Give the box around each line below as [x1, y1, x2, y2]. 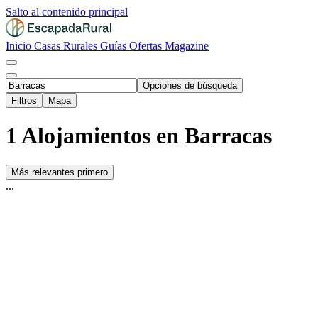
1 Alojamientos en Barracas [6, 123, 272, 149]
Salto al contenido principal [6, 6, 128, 18]
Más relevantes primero [11, 166, 108, 177]
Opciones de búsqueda [143, 80, 237, 91]
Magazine [165, 40, 209, 52]
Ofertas [129, 40, 165, 52]
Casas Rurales [34, 40, 100, 52]
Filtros [11, 95, 37, 106]
